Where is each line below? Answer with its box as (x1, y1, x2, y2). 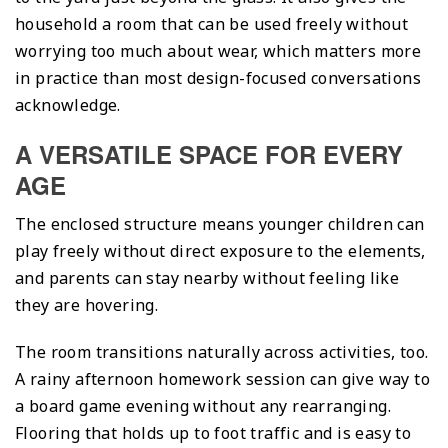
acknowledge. (15, 93, 121, 116)
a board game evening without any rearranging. (15, 394, 391, 417)
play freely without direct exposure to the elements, (15, 239, 426, 262)
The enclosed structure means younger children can (15, 212, 425, 235)
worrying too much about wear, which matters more (15, 39, 422, 62)
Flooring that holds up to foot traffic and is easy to (15, 421, 412, 444)
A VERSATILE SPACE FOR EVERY (15, 136, 403, 171)
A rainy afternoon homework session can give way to (15, 367, 430, 390)
